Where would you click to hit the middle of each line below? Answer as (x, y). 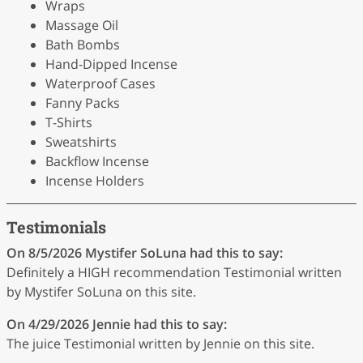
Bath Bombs (83, 44)
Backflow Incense (97, 161)
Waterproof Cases (100, 83)
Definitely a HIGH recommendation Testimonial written (174, 272)
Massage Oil (82, 25)
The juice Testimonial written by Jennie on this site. (160, 343)
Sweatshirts (81, 141)
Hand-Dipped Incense (111, 64)
